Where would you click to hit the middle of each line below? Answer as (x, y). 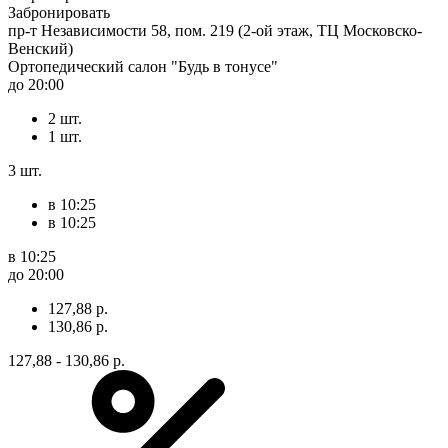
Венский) (40, 48)
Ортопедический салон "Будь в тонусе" (143, 66)
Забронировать (59, 12)
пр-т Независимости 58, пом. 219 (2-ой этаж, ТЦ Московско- (215, 30)
